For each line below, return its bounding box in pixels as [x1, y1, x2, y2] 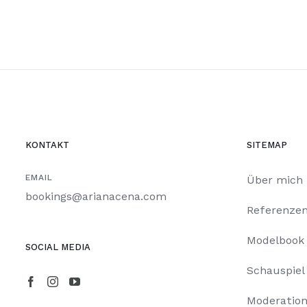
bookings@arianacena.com [25, 189, 167, 203]
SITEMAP [246, 139, 287, 150]
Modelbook [246, 233, 304, 247]
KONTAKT [25, 139, 69, 150]
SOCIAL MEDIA [25, 241, 90, 252]
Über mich [246, 173, 303, 186]
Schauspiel [246, 263, 305, 277]
